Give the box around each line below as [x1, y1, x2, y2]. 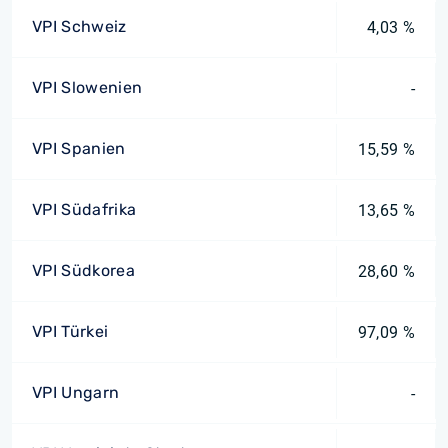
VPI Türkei [32, 322, 109, 341]
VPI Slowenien [32, 78, 143, 97]
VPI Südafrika [32, 200, 137, 219]
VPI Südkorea [32, 261, 135, 280]
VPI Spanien [32, 139, 126, 158]
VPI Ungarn [32, 383, 120, 402]
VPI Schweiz [32, 17, 127, 36]
